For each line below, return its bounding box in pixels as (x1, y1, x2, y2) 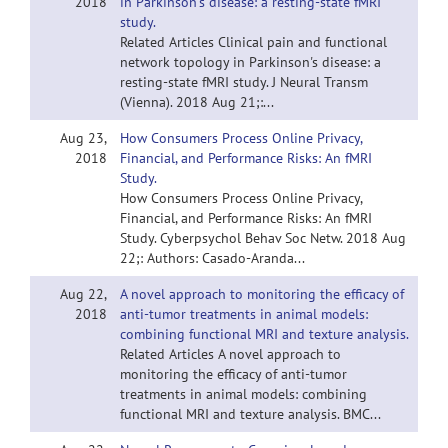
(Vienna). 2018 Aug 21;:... (120, 93, 274, 111)
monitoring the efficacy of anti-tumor (120, 365, 347, 383)
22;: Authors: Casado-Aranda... (120, 249, 305, 267)
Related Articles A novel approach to (120, 345, 341, 363)
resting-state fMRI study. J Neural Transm (120, 73, 368, 91)
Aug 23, (60, 129, 107, 147)
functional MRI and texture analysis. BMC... (120, 405, 381, 423)
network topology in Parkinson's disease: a (120, 53, 381, 71)
